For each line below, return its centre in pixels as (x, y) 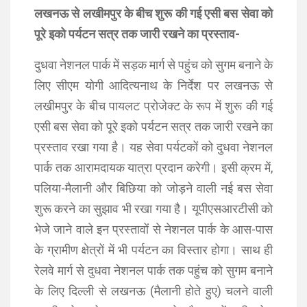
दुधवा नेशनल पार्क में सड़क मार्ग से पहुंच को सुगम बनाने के (153, 65)
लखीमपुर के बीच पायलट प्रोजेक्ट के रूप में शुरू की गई (153, 106)
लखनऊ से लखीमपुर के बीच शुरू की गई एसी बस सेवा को (153, 13)
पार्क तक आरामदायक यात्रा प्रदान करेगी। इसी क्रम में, (153, 168)
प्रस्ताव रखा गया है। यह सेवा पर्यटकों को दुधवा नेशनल (153, 147)
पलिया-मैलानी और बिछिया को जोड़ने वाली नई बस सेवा (153, 188)
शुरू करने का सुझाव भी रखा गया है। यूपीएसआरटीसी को (153, 209)
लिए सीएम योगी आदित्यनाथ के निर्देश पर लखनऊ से (153, 85)
